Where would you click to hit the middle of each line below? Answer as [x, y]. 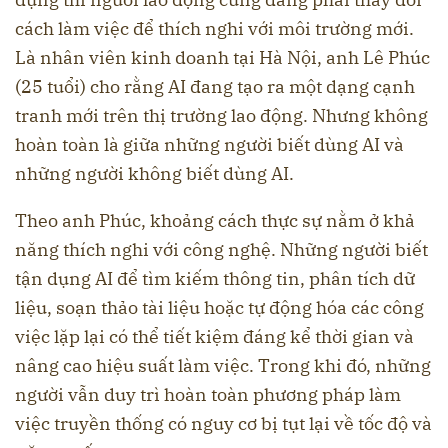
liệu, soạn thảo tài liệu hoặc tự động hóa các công [219, 307]
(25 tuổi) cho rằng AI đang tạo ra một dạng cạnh [215, 86]
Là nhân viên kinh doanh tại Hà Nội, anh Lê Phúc [222, 57]
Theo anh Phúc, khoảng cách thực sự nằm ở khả [215, 220]
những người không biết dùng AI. [154, 173]
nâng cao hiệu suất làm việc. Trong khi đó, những [223, 365]
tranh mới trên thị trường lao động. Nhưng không [221, 115]
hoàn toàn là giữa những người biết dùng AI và [209, 144]
